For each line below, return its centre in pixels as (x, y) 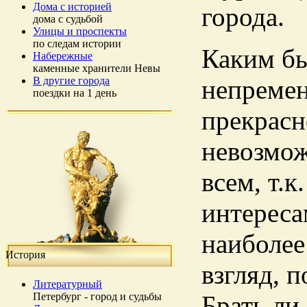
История (25, 255)
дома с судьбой (68, 19)
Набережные (63, 56)
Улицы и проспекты (80, 31)
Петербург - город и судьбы (97, 296)
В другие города (71, 81)
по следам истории (77, 44)
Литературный (67, 284)
